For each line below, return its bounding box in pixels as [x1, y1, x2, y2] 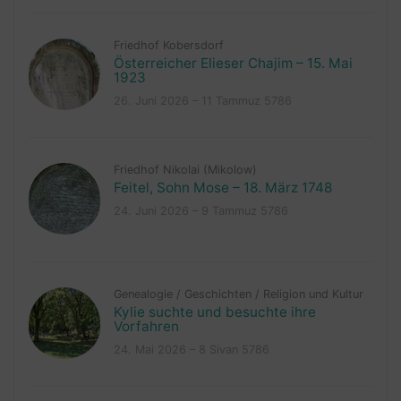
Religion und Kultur [262, 287, 363, 302]
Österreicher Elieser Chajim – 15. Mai [113, 55, 353, 73]
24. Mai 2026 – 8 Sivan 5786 [113, 343, 269, 357]
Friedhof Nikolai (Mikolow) [113, 163, 257, 177]
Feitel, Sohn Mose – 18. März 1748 [113, 179, 332, 197]
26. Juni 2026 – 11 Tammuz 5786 [113, 94, 292, 108]
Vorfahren [113, 318, 179, 336]
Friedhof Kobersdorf [113, 38, 224, 53]
